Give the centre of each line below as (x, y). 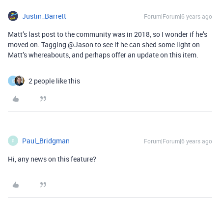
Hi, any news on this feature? (52, 159)
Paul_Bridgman (46, 141)
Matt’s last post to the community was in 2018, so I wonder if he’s (108, 34)
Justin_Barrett (44, 16)
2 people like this (54, 81)
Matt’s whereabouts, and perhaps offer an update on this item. (103, 55)
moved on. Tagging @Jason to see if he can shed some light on (104, 45)
